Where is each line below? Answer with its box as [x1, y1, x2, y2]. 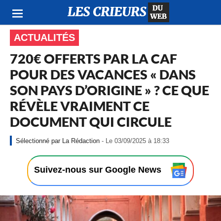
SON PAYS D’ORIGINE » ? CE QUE [10, 82, 209, 98]
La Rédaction [62, 137, 100, 145]
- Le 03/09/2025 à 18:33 [102, 137, 169, 145]
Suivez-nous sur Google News [34, 165, 164, 175]
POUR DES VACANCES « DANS [10, 66, 196, 82]
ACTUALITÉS [14, 32, 75, 43]
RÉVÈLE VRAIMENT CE [10, 98, 149, 114]
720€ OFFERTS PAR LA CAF [10, 50, 177, 67]
